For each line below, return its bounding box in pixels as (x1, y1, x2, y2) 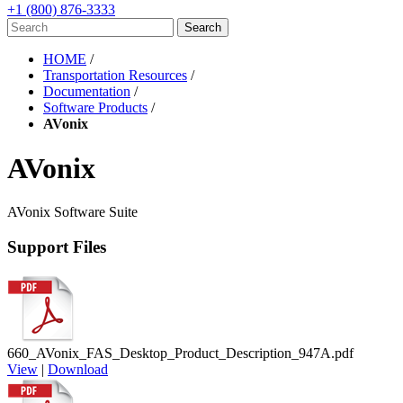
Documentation (43, 84, 130, 100)
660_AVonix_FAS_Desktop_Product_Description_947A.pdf (7, 345, 354, 361)
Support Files (7, 237, 106, 256)
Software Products (43, 100, 148, 116)
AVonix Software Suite (7, 204, 138, 220)
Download (48, 361, 108, 377)
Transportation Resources (43, 67, 187, 84)
